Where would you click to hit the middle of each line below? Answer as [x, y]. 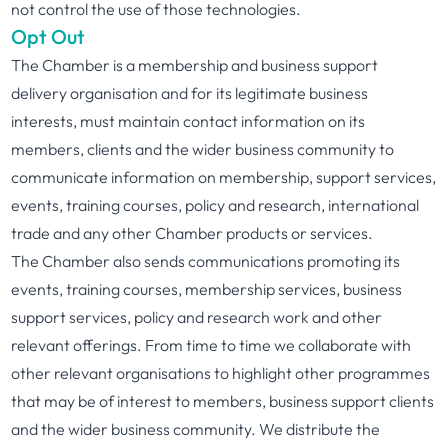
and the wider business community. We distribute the [196, 429]
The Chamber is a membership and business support [195, 65]
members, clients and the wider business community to [203, 149]
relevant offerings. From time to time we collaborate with [211, 345]
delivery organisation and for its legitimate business [190, 93]
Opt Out [48, 36]
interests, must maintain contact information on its [188, 121]
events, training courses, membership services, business [207, 289]
